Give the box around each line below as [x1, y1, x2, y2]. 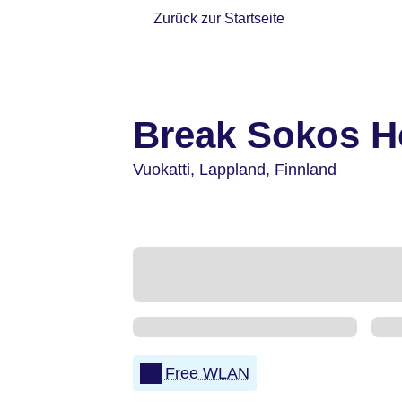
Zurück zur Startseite [153, 11, 285, 27]
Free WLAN [164, 363, 249, 382]
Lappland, [199, 161, 275, 179]
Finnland [275, 161, 336, 179]
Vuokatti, [133, 161, 199, 179]
